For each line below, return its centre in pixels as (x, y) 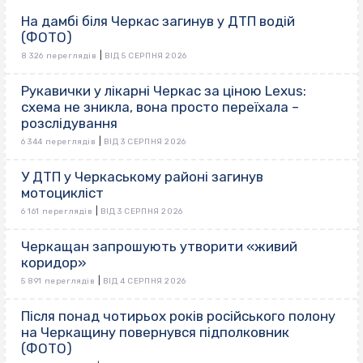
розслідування (69, 123)
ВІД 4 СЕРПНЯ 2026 (144, 281)
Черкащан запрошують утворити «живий (159, 246)
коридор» (54, 262)
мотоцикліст (62, 192)
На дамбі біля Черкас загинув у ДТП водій (158, 21)
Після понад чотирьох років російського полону (178, 316)
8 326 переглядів (59, 56)
